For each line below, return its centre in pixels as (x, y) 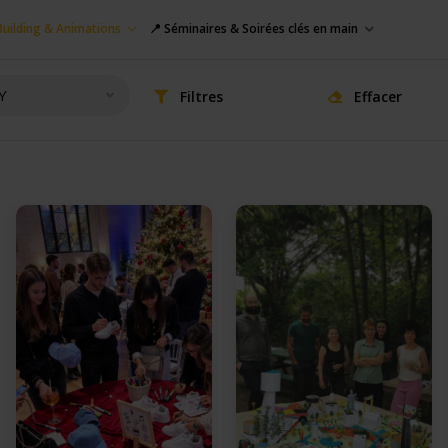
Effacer (377, 96)
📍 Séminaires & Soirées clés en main (253, 29)
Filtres (201, 96)
